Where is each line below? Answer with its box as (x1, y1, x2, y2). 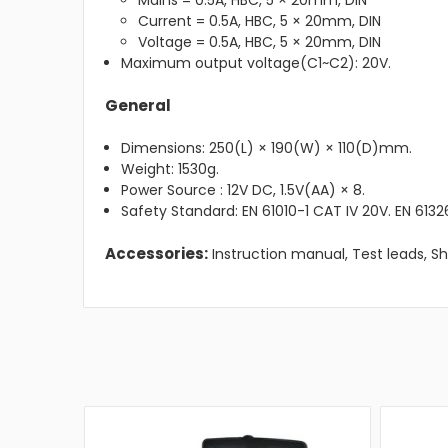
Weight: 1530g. (121, 159, 220, 180)
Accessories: (105, 243, 208, 265)
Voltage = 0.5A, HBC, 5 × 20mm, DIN (137, 32, 381, 53)
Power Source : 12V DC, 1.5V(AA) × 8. (121, 180, 366, 201)
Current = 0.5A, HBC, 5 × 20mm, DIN (137, 11, 381, 32)
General (105, 95, 171, 117)
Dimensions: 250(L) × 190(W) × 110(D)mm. (121, 138, 413, 159)
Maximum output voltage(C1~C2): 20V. (121, 53, 392, 74)
